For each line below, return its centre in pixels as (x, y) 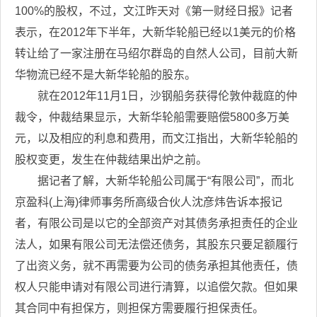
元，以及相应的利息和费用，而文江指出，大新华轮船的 (156, 138)
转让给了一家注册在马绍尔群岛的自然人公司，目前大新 (156, 53)
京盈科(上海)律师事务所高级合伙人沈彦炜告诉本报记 (149, 202)
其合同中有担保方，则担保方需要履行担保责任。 (139, 308)
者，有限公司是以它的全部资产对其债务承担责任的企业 (156, 223)
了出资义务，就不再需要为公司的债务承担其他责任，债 (156, 266)
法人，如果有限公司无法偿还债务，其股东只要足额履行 (156, 244)
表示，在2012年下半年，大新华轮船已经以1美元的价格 (155, 32)
